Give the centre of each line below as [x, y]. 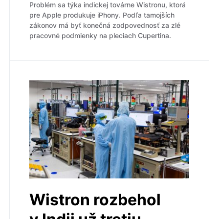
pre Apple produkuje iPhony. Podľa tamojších [102, 15]
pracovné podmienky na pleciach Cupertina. [100, 36]
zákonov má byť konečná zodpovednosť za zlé [105, 25]
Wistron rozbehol [95, 199]
